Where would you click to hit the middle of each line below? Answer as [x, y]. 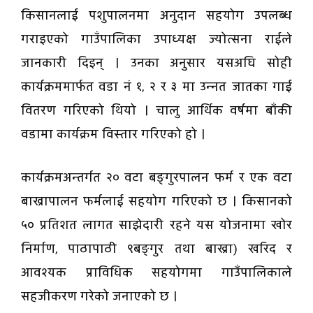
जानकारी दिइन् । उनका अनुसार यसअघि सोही [156, 64]
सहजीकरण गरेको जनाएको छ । [99, 297]
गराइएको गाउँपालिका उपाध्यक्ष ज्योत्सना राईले [156, 40]
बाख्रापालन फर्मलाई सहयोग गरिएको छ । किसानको [156, 202]
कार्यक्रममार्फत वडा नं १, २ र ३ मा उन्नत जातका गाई [156, 87]
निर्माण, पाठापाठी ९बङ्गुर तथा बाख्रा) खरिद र [156, 249]
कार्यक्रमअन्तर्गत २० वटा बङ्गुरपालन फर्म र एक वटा [156, 178]
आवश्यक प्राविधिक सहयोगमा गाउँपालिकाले [156, 273]
